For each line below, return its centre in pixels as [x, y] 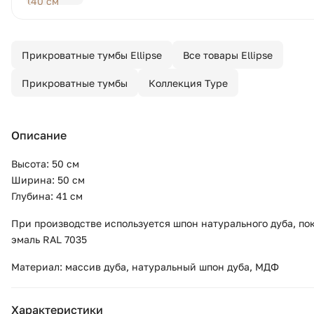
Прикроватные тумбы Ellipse [92, 55]
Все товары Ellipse [228, 55]
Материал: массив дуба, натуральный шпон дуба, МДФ [145, 267]
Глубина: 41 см [47, 196]
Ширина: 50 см [48, 180]
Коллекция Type [188, 83]
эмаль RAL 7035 [49, 239]
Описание [39, 135]
